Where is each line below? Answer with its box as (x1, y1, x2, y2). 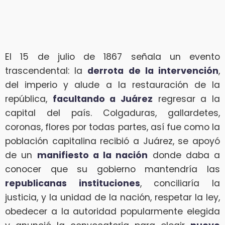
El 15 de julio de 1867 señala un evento (5, 51, 220, 63)
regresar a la (153, 93, 220, 105)
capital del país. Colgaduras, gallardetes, (5, 107, 220, 120)
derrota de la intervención (87, 65, 219, 77)
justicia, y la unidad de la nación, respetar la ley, (5, 191, 220, 204)
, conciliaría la (140, 177, 220, 190)
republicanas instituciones (5, 177, 140, 190)
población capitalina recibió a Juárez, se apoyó (5, 135, 220, 148)
